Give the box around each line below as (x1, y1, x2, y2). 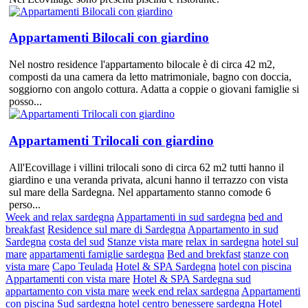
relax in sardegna (186, 235, 259, 247)
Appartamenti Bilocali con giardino (9, 30, 209, 45)
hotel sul (262, 235, 298, 247)
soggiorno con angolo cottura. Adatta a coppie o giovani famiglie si (9, 83, 299, 96)
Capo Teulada (52, 260, 113, 272)
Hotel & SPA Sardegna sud (133, 272, 251, 285)
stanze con (243, 247, 289, 260)
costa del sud (49, 235, 104, 247)
